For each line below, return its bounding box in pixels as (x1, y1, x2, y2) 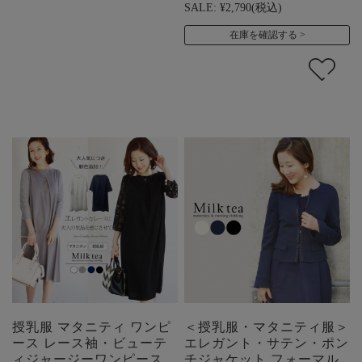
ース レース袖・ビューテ (12, 335, 167, 350)
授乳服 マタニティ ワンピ (12, 319, 171, 334)
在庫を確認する (229, 28, 297, 40)
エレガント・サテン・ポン (184, 335, 350, 350)
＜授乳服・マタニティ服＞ (184, 319, 350, 334)
